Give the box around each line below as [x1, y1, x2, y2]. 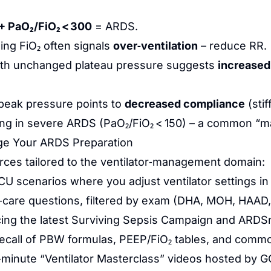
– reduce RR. [198, 39, 267, 52]
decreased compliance [125, 97, 245, 110]
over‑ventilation [113, 39, 198, 52]
